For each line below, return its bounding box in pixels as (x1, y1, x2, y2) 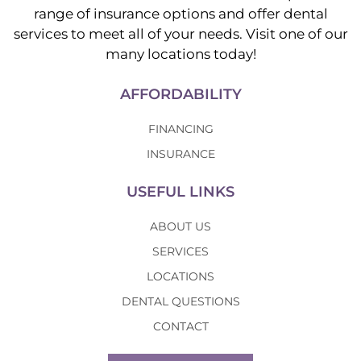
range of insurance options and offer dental (33, 6, 328, 22)
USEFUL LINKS (127, 183, 234, 201)
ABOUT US (150, 219, 211, 234)
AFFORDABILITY (119, 85, 242, 103)
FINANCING (147, 122, 214, 136)
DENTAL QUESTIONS (121, 294, 240, 309)
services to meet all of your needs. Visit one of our (13, 26, 348, 42)
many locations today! (105, 46, 256, 62)
